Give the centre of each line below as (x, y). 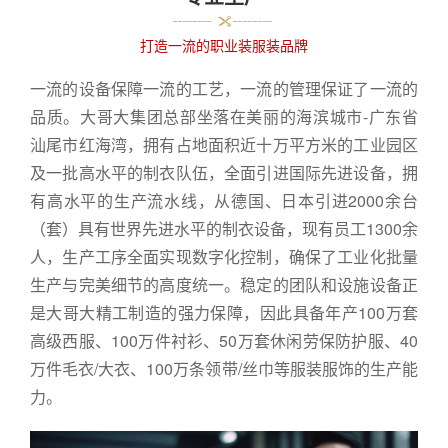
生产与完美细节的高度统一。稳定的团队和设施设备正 (224, 284)
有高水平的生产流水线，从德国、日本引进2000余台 (224, 200)
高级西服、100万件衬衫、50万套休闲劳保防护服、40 (224, 340)
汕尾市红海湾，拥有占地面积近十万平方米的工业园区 (224, 144)
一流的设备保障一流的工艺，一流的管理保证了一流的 (224, 88)
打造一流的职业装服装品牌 (224, 44)
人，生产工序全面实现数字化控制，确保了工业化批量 (224, 256)
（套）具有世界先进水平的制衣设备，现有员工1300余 (224, 228)
